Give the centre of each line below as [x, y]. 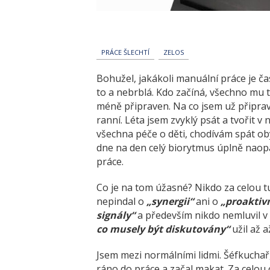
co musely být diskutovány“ [163, 229]
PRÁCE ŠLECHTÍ [125, 52]
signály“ [116, 215]
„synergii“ [170, 201]
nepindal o [121, 201]
